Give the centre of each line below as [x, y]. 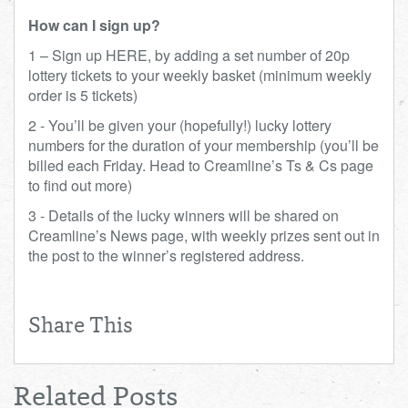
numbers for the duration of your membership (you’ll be [204, 145]
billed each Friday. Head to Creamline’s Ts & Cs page [201, 165]
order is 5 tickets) [83, 95]
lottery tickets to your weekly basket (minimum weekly [200, 75]
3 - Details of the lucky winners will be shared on [184, 215]
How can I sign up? [94, 25]
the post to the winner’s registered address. [168, 255]
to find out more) [80, 185]
